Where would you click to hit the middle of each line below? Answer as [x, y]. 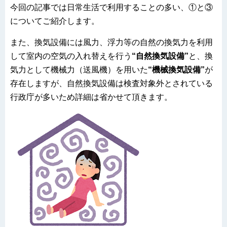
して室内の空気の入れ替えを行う [71, 56]
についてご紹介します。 [55, 21]
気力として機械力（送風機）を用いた [79, 70]
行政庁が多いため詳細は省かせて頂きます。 [91, 97]
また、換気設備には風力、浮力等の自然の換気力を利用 [111, 43]
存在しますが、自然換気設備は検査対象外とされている [111, 84]
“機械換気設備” [176, 70]
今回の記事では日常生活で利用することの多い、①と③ [111, 8]
